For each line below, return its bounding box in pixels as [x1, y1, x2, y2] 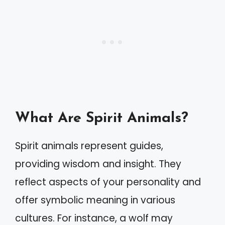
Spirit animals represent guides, [15, 139, 163, 153]
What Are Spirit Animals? [15, 110, 188, 126]
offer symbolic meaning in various [15, 193, 175, 207]
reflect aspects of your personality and [15, 175, 201, 189]
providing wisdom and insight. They [15, 157, 181, 171]
